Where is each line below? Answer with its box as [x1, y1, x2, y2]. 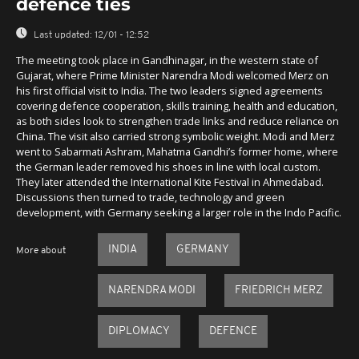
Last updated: [34, 30, 92, 40]
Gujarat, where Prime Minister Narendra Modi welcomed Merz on [16, 67, 329, 83]
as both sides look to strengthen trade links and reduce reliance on [16, 113, 339, 128]
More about [16, 245, 66, 256]
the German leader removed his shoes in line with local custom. [16, 159, 321, 174]
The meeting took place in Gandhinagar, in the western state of [16, 52, 318, 67]
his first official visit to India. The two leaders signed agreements [16, 83, 323, 98]
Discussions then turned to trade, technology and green [16, 189, 284, 204]
